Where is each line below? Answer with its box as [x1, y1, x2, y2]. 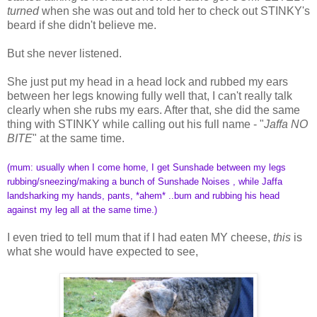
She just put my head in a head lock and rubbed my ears [7, 75, 288, 88]
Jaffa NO [264, 117, 308, 130]
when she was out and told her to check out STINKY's [39, 4, 310, 17]
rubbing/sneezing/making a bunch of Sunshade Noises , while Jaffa [7, 175, 282, 187]
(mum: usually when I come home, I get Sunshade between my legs [7, 161, 286, 173]
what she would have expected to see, [7, 245, 198, 258]
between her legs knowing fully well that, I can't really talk [7, 89, 292, 102]
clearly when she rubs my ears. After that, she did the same [7, 103, 300, 116]
